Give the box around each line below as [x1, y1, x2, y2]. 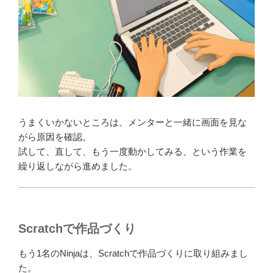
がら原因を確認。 [18, 131, 91, 142]
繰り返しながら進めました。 [18, 160, 137, 171]
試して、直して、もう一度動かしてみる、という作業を [18, 146, 247, 157]
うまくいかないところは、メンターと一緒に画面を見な [18, 116, 247, 127]
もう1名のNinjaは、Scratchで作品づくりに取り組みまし [18, 247, 248, 258]
